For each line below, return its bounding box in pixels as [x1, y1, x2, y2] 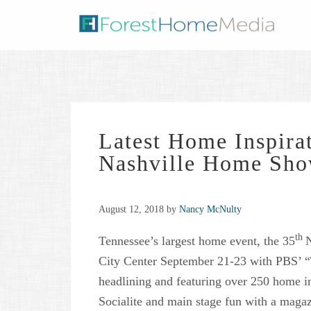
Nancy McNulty [179, 204, 242, 215]
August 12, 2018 [99, 204, 164, 215]
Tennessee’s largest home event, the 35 [99, 234, 295, 249]
